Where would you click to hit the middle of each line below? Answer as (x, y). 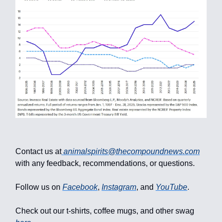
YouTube (171, 187)
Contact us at (38, 152)
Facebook (80, 187)
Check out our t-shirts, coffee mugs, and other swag (105, 211)
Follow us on (39, 187)
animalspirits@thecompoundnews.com (132, 152)
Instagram (119, 187)
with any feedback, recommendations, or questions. (105, 164)
